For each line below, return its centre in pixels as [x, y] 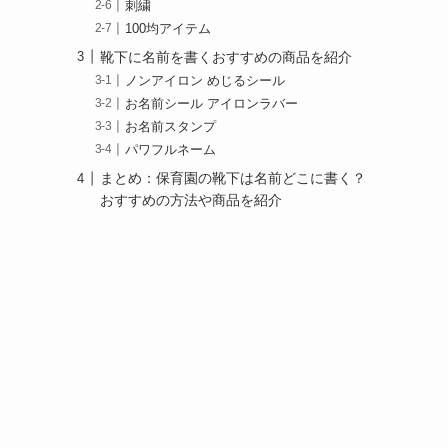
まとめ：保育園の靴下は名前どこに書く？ [233, 178]
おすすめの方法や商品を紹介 [191, 200]
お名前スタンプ [171, 127]
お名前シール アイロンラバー [212, 104]
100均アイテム [168, 28]
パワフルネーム [171, 150]
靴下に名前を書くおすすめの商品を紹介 [226, 56]
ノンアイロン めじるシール [205, 80]
